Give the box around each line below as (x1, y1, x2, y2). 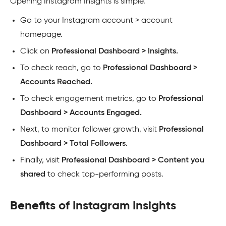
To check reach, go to (20, 64, 103, 73)
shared (20, 171, 45, 179)
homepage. (20, 31, 63, 39)
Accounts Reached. (20, 78, 92, 87)
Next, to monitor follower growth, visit (20, 126, 159, 134)
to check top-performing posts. (45, 171, 163, 179)
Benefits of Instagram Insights (10, 200, 176, 212)
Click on (20, 47, 51, 56)
